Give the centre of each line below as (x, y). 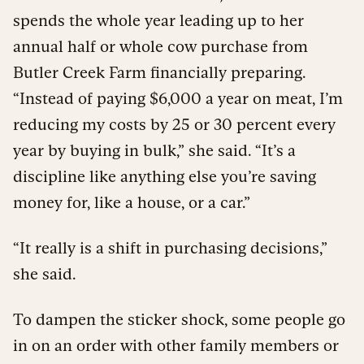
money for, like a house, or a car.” (132, 202)
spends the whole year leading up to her (158, 20)
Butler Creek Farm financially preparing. (159, 72)
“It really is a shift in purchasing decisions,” (170, 247)
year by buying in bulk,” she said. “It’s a (154, 150)
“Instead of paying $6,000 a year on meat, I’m (178, 98)
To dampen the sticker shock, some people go (179, 319)
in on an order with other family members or (176, 345)
